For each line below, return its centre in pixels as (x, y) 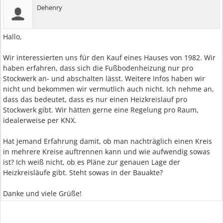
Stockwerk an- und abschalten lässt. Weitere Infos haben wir (104, 78)
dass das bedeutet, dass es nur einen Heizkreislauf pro (95, 99)
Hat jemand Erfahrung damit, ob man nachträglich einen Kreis (108, 141)
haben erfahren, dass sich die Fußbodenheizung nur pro (98, 68)
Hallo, (12, 37)
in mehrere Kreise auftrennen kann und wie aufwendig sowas (107, 152)
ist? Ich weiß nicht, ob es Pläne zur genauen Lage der (92, 162)
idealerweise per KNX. (40, 120)
